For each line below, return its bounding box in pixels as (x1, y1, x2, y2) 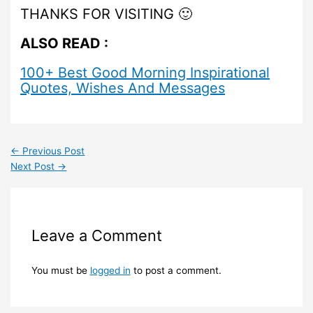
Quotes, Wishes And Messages (20, 79, 226, 96)
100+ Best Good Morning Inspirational (20, 64, 270, 81)
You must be (31, 265, 90, 277)
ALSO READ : (20, 34, 109, 52)
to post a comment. (130, 265, 221, 277)
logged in (89, 265, 131, 277)
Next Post (10, 160, 58, 172)
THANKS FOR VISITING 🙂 (20, 5, 193, 22)
